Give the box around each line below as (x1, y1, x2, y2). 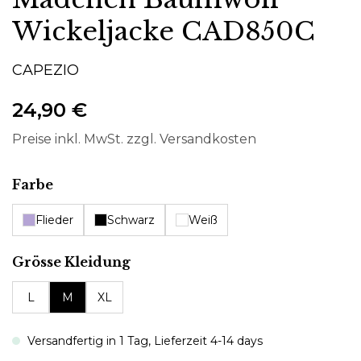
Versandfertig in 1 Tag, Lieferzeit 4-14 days (24, 333, 263, 348)
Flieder (35, 212, 73, 227)
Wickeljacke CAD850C (12, 15, 315, 48)
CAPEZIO (12, 60, 79, 79)
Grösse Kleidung (12, 253, 131, 270)
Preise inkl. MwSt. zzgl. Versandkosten (12, 131, 256, 147)
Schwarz (107, 212, 155, 227)
